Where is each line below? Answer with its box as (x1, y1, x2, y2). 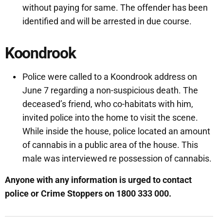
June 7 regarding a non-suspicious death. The (22, 85, 198, 96)
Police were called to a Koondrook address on (22, 72, 197, 82)
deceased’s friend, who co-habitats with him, (22, 99, 193, 109)
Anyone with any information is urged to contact (5, 175, 192, 185)
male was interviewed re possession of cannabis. (22, 153, 212, 164)
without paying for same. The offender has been (22, 2, 208, 13)
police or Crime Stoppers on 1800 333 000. (5, 188, 171, 199)
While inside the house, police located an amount (22, 126, 210, 137)
